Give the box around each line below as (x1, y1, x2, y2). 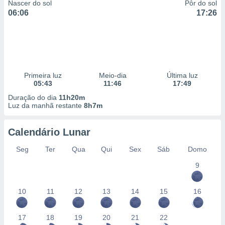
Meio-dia (98, 71, 127, 79)
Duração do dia (8, 93, 59, 101)
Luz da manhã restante (8, 101, 84, 109)
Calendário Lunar (8, 127, 90, 138)
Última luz (166, 71, 198, 79)
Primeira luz (24, 71, 62, 79)
